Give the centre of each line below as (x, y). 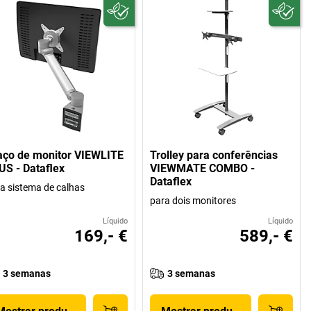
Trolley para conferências (214, 155)
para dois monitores (193, 200)
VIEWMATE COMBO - (203, 168)
